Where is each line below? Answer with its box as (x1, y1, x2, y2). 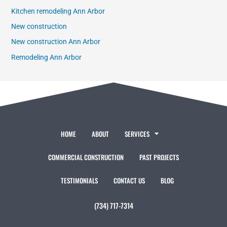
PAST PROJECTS (139, 152, 179, 162)
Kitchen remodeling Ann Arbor (11, 7, 105, 15)
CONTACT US (113, 175, 145, 185)
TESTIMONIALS (61, 175, 98, 185)
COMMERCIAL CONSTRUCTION (48, 152, 124, 162)
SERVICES (124, 128, 149, 139)
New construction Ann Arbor (11, 37, 101, 46)
